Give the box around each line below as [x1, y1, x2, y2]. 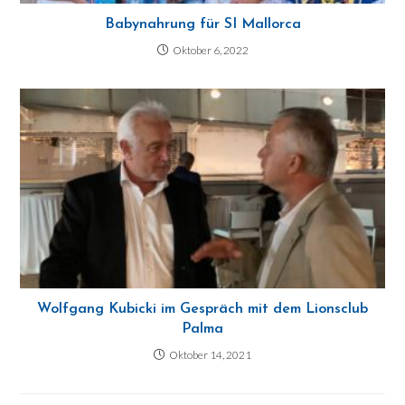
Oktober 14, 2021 [169, 348, 251, 363]
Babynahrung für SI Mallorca [104, 16, 301, 32]
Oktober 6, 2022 [172, 42, 249, 57]
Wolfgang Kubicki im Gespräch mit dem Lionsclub [37, 302, 368, 317]
